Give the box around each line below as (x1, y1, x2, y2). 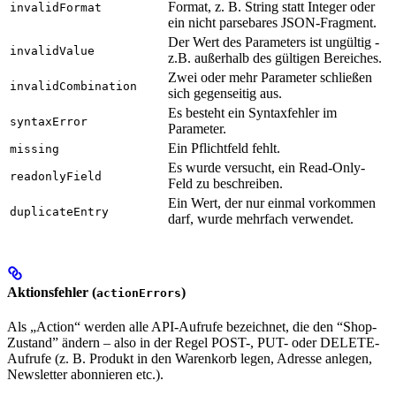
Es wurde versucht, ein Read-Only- (168, 160, 365, 176)
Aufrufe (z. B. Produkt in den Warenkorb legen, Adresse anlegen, (7, 350, 372, 366)
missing (10, 142, 59, 156)
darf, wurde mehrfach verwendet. (168, 211, 354, 227)
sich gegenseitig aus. (168, 86, 282, 102)
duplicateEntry (10, 205, 109, 219)
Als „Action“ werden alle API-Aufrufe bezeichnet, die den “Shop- (7, 318, 377, 334)
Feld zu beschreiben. (168, 176, 283, 192)
